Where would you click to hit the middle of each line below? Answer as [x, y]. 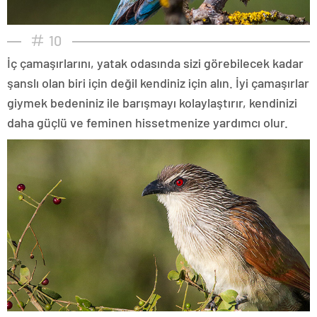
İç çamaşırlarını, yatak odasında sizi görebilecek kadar [155, 63]
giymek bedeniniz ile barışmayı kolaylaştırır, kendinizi [152, 103]
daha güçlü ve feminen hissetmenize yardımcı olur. [148, 123]
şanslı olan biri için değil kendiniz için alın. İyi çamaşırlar [158, 83]
